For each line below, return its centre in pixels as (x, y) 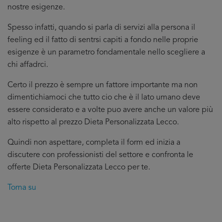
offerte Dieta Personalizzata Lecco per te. (79, 167)
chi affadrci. (28, 65)
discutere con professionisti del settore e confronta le (100, 155)
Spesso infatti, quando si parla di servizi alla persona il (101, 28)
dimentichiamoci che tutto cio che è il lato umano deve (104, 98)
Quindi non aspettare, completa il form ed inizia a (94, 143)
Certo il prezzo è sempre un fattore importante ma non (103, 85)
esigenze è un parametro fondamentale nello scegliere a (106, 53)
